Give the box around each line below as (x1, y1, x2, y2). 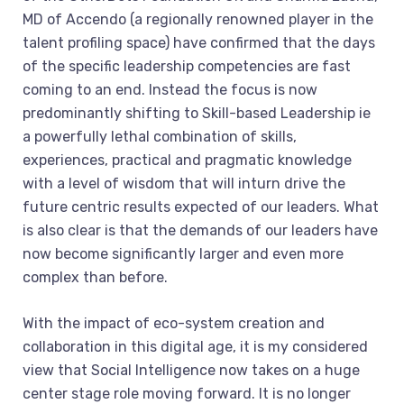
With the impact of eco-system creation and (23, 315, 325, 332)
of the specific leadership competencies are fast (23, 58, 351, 75)
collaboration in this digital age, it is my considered (23, 338, 368, 355)
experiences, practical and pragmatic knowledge (23, 151, 352, 169)
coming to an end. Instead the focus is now (23, 81, 317, 98)
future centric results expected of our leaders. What (23, 198, 379, 216)
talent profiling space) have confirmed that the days (23, 34, 375, 51)
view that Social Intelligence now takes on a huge (23, 362, 360, 379)
